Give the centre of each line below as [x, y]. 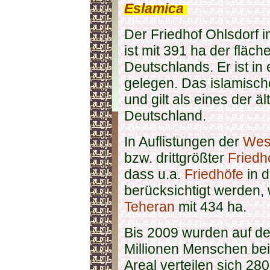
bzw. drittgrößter [176, 158]
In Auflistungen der [184, 142]
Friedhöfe [214, 174]
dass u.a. [154, 174]
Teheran [149, 207]
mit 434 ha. [211, 207]
